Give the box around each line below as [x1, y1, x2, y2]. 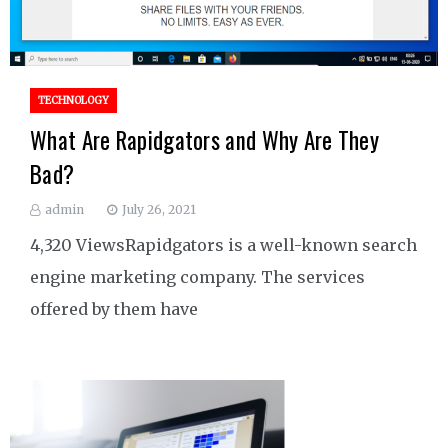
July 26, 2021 [122, 202, 196, 218]
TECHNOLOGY [38, 94, 109, 108]
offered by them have [30, 299, 198, 320]
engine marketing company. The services [30, 267, 365, 288]
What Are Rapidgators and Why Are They [30, 123, 380, 158]
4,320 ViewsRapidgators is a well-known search [30, 235, 417, 256]
